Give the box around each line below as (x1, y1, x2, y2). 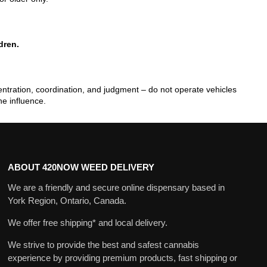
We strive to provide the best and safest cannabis (7, 240, 199, 250)
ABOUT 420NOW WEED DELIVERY (7, 162, 154, 172)
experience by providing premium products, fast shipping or (7, 253, 237, 263)
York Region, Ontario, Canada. (7, 195, 126, 206)
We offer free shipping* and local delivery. (7, 218, 167, 228)
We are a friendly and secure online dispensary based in (7, 182, 225, 193)
